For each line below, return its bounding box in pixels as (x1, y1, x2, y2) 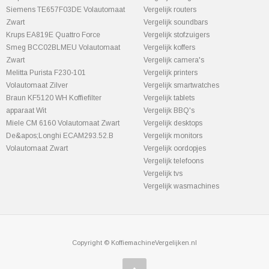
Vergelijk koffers (144, 43, 195, 52)
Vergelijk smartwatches (144, 81, 219, 89)
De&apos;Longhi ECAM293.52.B (6, 131, 113, 140)
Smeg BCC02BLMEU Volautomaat (6, 43, 120, 52)
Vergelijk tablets (144, 94, 195, 102)
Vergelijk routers (144, 5, 196, 14)
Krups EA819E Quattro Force (6, 31, 100, 39)
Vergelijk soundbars (144, 18, 208, 26)
